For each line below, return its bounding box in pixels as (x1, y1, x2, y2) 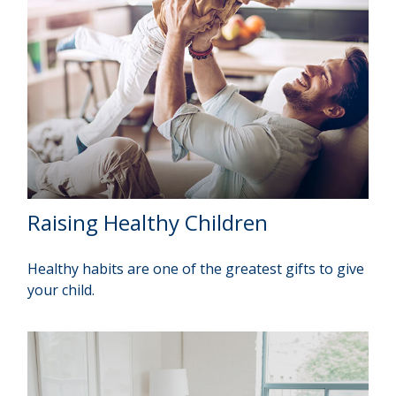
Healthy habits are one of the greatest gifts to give (27, 259, 365, 279)
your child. (27, 280, 95, 301)
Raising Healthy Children (27, 208, 269, 238)
